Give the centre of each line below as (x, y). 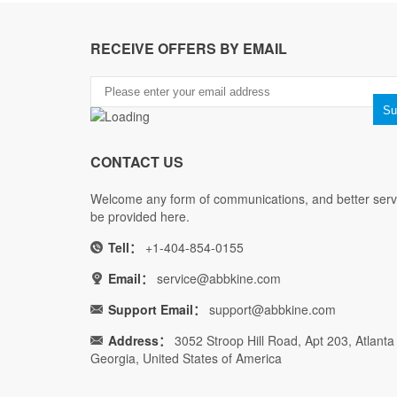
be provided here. (140, 216)
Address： (140, 340)
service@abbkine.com (219, 278)
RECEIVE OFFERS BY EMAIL (189, 48)
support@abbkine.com (271, 309)
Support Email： (157, 309)
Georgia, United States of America (186, 358)
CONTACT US (137, 162)
